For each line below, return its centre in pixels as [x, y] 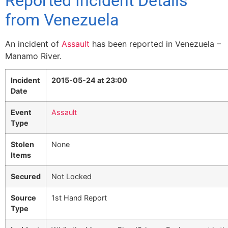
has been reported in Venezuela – [155, 44]
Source [23, 198]
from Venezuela [62, 20]
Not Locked [72, 177]
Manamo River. [33, 56]
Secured [26, 177]
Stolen [22, 145]
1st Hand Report [79, 198]
